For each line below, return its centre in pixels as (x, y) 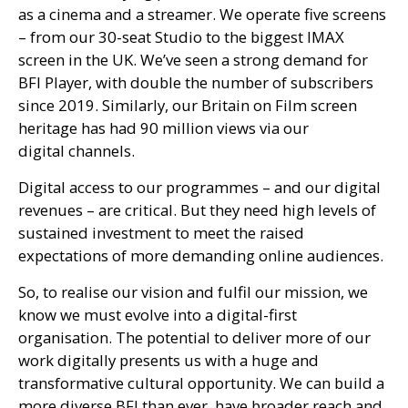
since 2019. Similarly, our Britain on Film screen (188, 105)
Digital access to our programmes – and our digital (199, 187)
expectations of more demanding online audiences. (201, 255)
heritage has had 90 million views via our (163, 128)
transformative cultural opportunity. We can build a (201, 383)
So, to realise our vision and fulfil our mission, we (193, 292)
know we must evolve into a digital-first (158, 315)
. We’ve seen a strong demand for (250, 60)
